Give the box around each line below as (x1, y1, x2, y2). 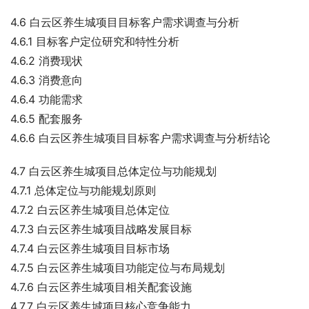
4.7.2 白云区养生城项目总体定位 (10, 203, 170, 217)
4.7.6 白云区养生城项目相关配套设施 (10, 280, 192, 294)
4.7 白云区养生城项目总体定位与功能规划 (10, 164, 217, 178)
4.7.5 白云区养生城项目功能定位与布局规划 (10, 261, 225, 275)
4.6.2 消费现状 (10, 54, 83, 68)
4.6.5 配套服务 (10, 112, 83, 126)
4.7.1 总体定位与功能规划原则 (10, 183, 156, 197)
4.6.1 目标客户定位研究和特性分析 (10, 34, 179, 48)
